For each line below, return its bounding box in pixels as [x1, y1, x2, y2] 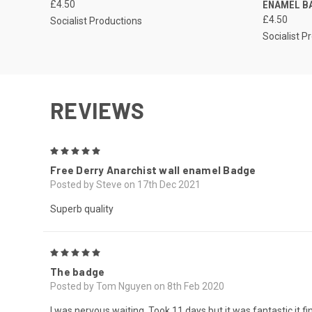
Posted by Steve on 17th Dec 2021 [50, 178, 201, 190]
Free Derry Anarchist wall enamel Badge [50, 163, 256, 176]
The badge [50, 265, 105, 278]
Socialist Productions [50, 15, 142, 26]
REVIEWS [50, 96, 144, 123]
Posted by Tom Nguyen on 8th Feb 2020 [50, 280, 224, 292]
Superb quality [50, 203, 114, 214]
